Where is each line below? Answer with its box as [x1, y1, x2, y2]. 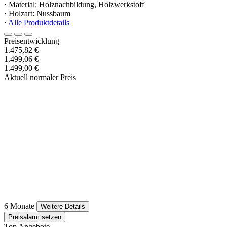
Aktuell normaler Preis [4, 73, 76, 82]
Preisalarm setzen [8, 213, 61, 221]
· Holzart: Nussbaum [4, 9, 70, 18]
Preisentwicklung [4, 36, 59, 46]
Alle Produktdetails [8, 18, 69, 27]
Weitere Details [41, 203, 85, 211]
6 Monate [4, 202, 34, 211]
